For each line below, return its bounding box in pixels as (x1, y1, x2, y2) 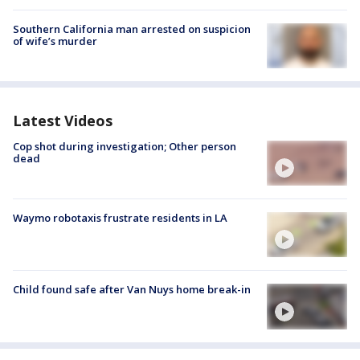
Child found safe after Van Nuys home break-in (13, 282, 251, 297)
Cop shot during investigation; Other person (13, 138, 236, 153)
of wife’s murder (13, 33, 97, 48)
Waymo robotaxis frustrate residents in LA (13, 211, 227, 226)
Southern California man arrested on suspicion (13, 21, 251, 36)
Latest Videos (13, 110, 112, 130)
